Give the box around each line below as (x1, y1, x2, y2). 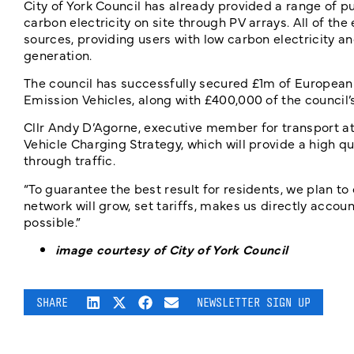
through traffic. (24, 151, 116, 169)
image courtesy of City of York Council (55, 240, 288, 258)
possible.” (24, 212, 81, 230)
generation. (24, 45, 92, 63)
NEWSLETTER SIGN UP (197, 295, 311, 311)
